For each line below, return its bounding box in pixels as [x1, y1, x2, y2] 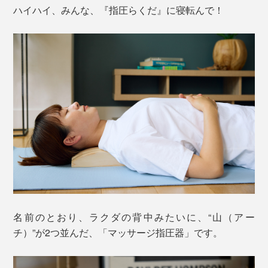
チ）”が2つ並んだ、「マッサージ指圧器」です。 [13, 226, 223, 240]
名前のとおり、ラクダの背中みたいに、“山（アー [13, 210, 255, 224]
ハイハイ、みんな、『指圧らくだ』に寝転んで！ [13, 2, 224, 17]
